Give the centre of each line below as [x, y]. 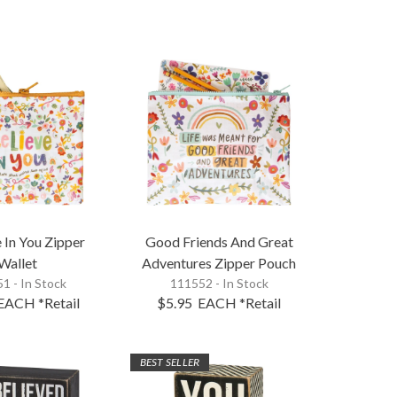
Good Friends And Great [219, 241]
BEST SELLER [170, 362]
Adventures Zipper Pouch [219, 262]
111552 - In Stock [219, 283]
